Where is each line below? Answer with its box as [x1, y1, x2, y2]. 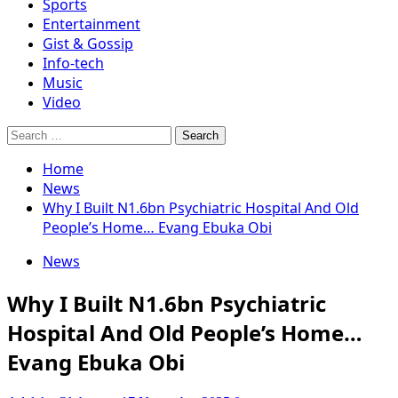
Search [6, 125, 44, 140]
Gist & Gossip [43, 34, 133, 53]
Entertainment [43, 14, 140, 34]
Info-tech [43, 53, 104, 73]
